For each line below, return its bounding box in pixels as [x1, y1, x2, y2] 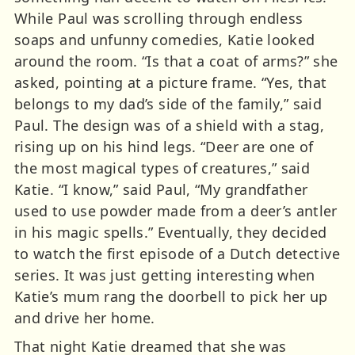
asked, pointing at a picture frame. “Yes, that [14, 72, 327, 92]
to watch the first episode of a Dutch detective [14, 243, 340, 263]
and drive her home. [14, 307, 155, 327]
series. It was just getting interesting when [14, 265, 315, 284]
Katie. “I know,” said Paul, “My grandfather [14, 179, 308, 199]
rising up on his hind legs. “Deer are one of [14, 136, 314, 156]
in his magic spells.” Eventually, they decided [14, 222, 327, 242]
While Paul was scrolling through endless [14, 8, 303, 28]
